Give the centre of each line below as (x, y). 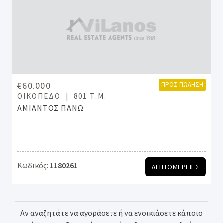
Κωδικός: (33, 165)
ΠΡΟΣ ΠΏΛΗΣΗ (182, 84)
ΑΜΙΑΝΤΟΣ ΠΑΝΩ (51, 108)
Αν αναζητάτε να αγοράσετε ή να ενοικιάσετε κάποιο (111, 213)
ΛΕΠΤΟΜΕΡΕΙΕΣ (175, 167)
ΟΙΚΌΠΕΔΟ (39, 96)
